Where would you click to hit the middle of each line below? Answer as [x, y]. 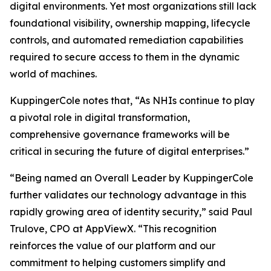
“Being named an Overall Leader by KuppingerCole [132, 178]
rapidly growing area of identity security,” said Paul [131, 212]
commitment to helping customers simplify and [118, 263]
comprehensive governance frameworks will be [120, 135]
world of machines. [53, 74]
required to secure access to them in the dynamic [125, 57]
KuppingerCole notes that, [72, 101]
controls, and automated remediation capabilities [126, 40]
